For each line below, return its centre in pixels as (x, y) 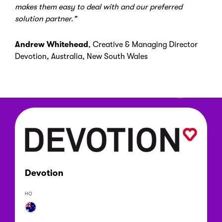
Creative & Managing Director (145, 45)
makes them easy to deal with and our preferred (99, 7)
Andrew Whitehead (52, 45)
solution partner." (46, 19)
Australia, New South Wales (99, 57)
